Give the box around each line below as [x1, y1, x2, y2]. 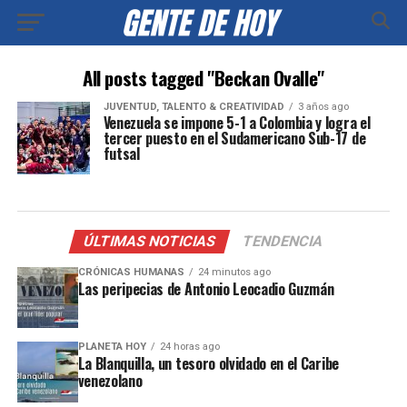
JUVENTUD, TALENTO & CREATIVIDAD [103, 101, 284, 113]
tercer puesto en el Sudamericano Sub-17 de [103, 127, 366, 149]
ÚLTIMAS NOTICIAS [82, 233, 219, 250]
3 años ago [297, 101, 349, 113]
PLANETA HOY [77, 340, 146, 352]
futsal [103, 143, 140, 164]
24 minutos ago [197, 266, 271, 278]
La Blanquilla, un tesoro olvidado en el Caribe [77, 352, 339, 374]
